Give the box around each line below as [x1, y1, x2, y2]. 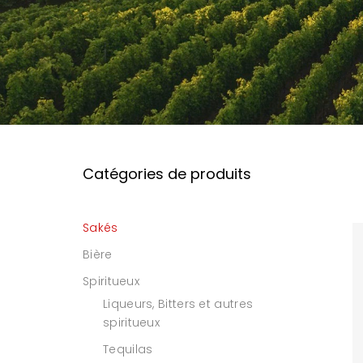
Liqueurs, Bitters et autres [103, 296, 254, 312]
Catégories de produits [83, 164, 251, 184]
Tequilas [103, 341, 153, 357]
